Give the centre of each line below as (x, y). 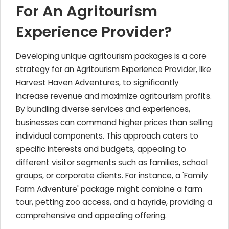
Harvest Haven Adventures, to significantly (97, 83)
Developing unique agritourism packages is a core (111, 56)
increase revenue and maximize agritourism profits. (114, 96)
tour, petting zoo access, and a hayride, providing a (114, 202)
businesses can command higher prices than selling (114, 122)
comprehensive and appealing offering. (91, 215)
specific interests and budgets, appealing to (101, 149)
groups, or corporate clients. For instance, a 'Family (112, 176)
